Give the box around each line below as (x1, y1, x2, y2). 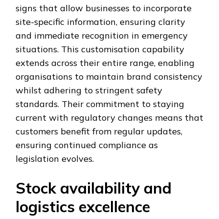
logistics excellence (16, 197, 150, 216)
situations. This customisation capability (16, 43, 184, 55)
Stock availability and (16, 178, 172, 197)
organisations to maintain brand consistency (16, 70, 202, 82)
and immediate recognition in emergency (16, 29, 188, 41)
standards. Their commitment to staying (16, 98, 184, 109)
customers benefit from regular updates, (16, 125, 182, 137)
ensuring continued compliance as (16, 139, 158, 151)
